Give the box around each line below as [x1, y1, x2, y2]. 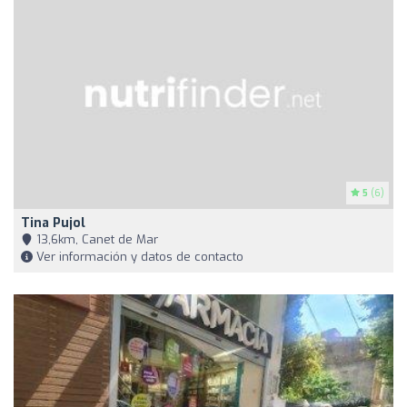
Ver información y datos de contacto [33, 249, 243, 265]
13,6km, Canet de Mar [33, 232, 158, 248]
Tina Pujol [21, 214, 85, 233]
